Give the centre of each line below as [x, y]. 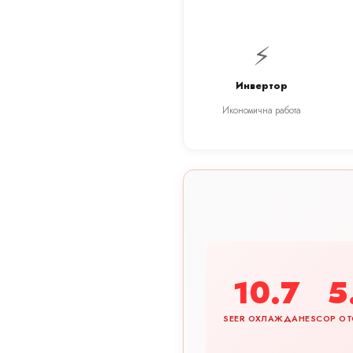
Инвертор [262, 86]
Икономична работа [262, 111]
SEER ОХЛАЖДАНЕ [267, 318]
